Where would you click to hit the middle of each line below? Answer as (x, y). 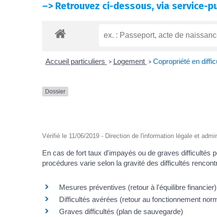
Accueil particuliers (76, 61)
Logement (130, 61)
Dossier (55, 91)
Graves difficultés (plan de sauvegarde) (121, 211)
